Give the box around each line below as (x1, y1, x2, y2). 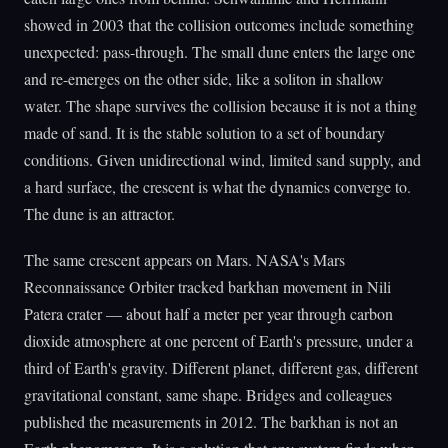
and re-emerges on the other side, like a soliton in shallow (24, 68, 384, 90)
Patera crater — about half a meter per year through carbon (24, 303, 393, 325)
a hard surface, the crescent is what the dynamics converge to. (24, 176, 411, 198)
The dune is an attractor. (24, 203, 175, 225)
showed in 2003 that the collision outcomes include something (24, 14, 414, 36)
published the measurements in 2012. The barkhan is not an (24, 411, 398, 433)
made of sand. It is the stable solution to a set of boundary (24, 122, 385, 144)
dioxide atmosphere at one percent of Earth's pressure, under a (24, 330, 413, 352)
